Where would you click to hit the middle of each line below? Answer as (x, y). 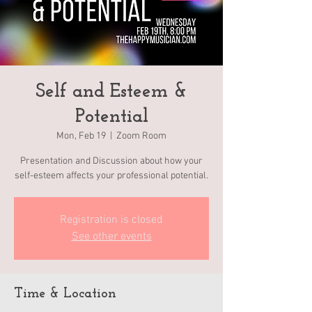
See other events (111, 237)
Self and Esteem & (111, 92)
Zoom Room (141, 136)
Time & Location (65, 294)
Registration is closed (111, 220)
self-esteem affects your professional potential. (111, 176)
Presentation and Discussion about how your (111, 161)
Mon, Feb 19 (81, 136)
